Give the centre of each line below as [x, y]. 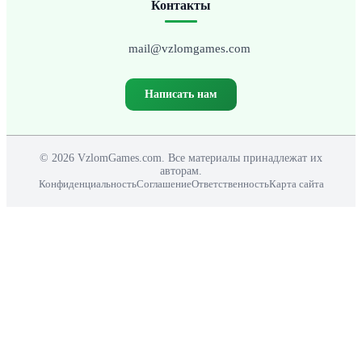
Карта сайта [296, 183]
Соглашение [164, 183]
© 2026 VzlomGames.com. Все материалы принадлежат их [181, 158]
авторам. [181, 170]
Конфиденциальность [87, 183]
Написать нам [181, 94]
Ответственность [230, 183]
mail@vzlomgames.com [189, 48]
